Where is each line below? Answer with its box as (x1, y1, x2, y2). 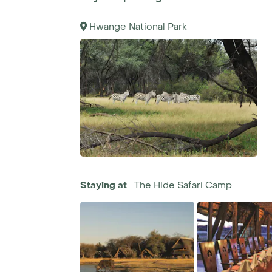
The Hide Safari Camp (134, 179, 232, 192)
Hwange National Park (89, 20, 187, 33)
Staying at (80, 179, 127, 192)
